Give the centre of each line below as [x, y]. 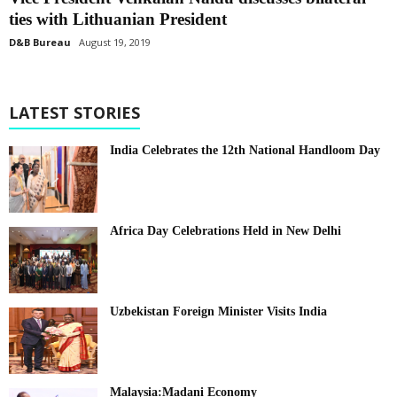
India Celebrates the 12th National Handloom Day [245, 151]
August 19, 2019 [115, 43]
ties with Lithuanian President [118, 19]
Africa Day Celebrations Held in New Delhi [226, 231]
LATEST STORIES [74, 113]
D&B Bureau [40, 43]
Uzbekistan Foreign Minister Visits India [218, 312]
